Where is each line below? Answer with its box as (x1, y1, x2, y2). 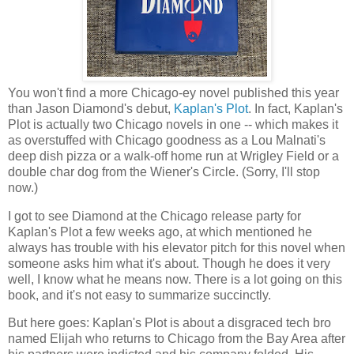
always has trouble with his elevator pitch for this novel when (8, 240, 345, 254)
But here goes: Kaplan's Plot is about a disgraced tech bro (8, 316, 331, 330)
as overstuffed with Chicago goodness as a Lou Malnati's (8, 133, 326, 147)
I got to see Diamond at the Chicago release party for (8, 209, 301, 223)
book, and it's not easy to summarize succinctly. (8, 288, 274, 302)
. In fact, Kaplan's (248, 101, 343, 115)
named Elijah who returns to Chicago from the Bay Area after (8, 332, 345, 346)
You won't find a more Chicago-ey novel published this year (8, 85, 339, 100)
